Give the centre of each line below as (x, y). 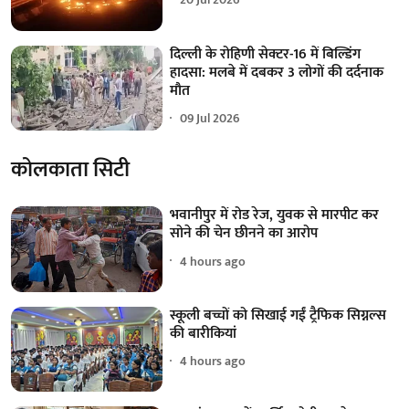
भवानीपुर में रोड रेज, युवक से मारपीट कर (275, 215)
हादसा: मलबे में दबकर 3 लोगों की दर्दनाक (277, 72)
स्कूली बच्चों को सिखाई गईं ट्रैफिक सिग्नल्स (278, 315)
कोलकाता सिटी (70, 170)
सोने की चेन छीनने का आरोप (244, 234)
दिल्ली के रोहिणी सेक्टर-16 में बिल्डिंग (266, 54)
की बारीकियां (204, 333)
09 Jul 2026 (210, 119)
